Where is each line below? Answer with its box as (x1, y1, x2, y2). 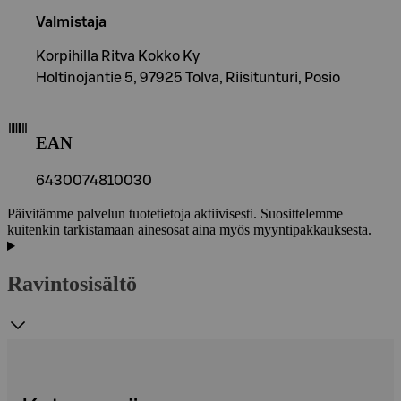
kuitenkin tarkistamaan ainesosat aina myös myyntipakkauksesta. (7, 222, 371, 238)
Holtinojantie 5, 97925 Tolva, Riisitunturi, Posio (36, 70, 340, 85)
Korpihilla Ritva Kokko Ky (36, 48, 200, 64)
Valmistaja (36, 14, 107, 30)
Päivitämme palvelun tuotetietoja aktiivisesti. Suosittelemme (7, 206, 343, 222)
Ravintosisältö (7, 272, 137, 296)
